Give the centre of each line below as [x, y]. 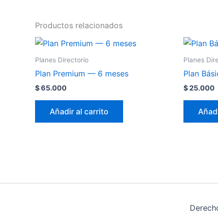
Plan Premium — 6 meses [82, 74]
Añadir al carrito [79, 111]
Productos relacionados [79, 25]
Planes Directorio [62, 60]
